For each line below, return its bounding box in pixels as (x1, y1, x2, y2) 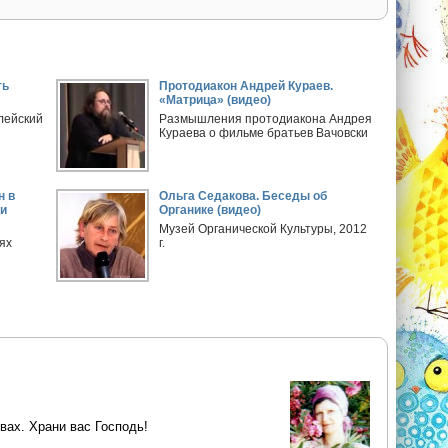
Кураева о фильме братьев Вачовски (159, 126, 369, 140)
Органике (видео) (159, 203, 262, 217)
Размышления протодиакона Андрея (159, 112, 373, 126)
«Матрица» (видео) (159, 93, 272, 107)
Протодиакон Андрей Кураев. (159, 79, 334, 93)
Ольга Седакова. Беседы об (159, 189, 328, 203)
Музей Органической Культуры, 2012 (159, 222, 368, 236)
